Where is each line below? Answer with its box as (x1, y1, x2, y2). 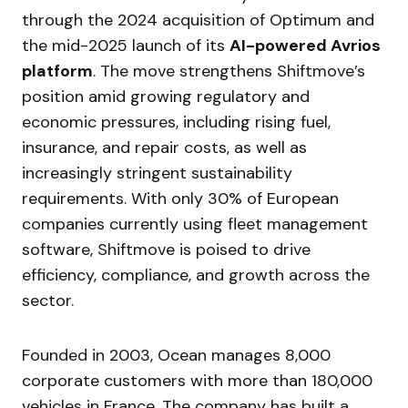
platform (22, 60, 93, 83)
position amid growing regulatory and (22, 86, 310, 108)
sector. (22, 290, 74, 312)
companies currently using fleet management (22, 213, 368, 236)
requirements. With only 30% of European (22, 188, 339, 210)
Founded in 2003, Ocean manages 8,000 (22, 344, 331, 367)
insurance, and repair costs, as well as (22, 137, 307, 159)
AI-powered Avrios (229, 35, 381, 57)
